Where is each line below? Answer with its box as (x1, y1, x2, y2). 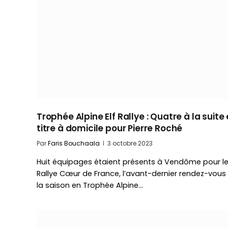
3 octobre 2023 (107, 138, 153, 148)
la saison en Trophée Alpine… (37, 180, 143, 190)
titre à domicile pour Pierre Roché (37, 122, 183, 134)
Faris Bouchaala (48, 138, 100, 148)
